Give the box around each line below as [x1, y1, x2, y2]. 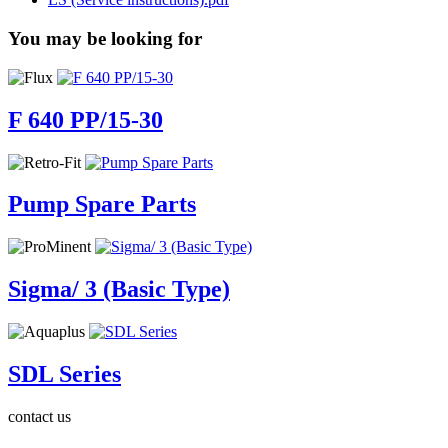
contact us [8, 408, 71, 425]
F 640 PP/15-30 [8, 106, 163, 133]
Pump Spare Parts [8, 191, 196, 218]
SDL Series [8, 361, 121, 388]
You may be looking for [8, 28, 202, 50]
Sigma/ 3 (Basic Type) [8, 276, 230, 303]
